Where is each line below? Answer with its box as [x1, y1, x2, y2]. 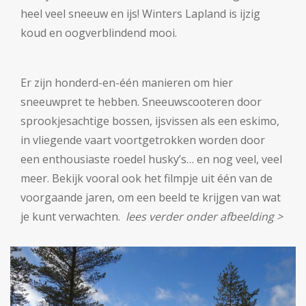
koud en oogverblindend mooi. [20, 25, 177, 40]
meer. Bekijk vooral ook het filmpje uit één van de [20, 171, 273, 186]
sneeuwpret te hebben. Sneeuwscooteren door [20, 94, 262, 109]
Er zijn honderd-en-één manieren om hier [20, 75, 233, 90]
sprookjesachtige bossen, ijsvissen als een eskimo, [20, 113, 279, 128]
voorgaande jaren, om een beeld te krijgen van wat [20, 190, 281, 205]
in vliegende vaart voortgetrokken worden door [20, 133, 265, 148]
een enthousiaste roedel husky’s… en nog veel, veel [20, 152, 282, 167]
